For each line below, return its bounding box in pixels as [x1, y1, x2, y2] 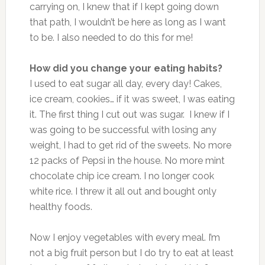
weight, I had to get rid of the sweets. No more [29, 139, 231, 151]
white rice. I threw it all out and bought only [29, 185, 216, 197]
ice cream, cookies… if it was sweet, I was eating [29, 93, 235, 105]
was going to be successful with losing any [29, 124, 216, 135]
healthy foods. [29, 201, 92, 212]
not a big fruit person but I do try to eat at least [29, 247, 234, 258]
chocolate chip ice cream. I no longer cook [29, 170, 214, 182]
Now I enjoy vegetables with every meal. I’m [29, 231, 220, 243]
